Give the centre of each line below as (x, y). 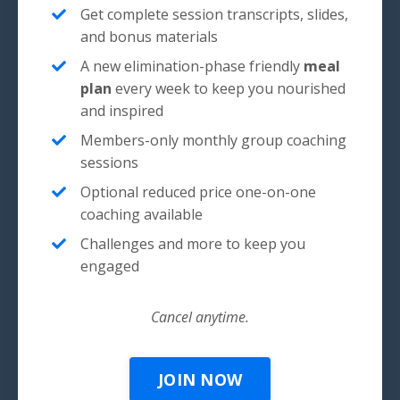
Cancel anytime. (200, 317)
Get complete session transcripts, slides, (214, 15)
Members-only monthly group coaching (213, 141)
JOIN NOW (200, 379)
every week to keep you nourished (229, 89)
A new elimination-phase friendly (192, 67)
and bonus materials (149, 37)
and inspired (122, 111)
